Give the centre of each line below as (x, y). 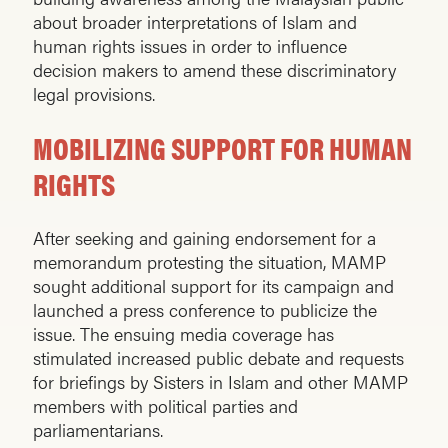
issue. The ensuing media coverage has (183, 334)
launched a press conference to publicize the (205, 310)
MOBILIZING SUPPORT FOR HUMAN (222, 148)
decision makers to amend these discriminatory (214, 70)
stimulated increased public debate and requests (218, 358)
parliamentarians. (98, 430)
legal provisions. (94, 94)
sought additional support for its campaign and (213, 286)
